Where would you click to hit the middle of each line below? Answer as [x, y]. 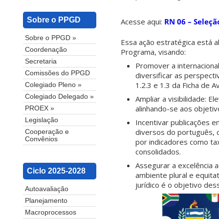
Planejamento [46, 201]
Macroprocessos [51, 213]
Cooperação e [47, 132]
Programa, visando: [153, 52]
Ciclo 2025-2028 [56, 171]
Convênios [41, 139]
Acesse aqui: [142, 22]
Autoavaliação [47, 189]
